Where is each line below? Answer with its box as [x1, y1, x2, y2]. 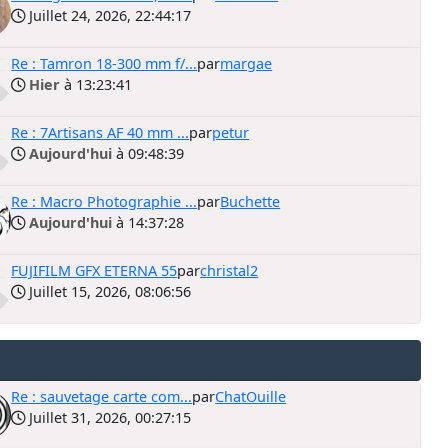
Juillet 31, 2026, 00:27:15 [25, 408, 192, 427]
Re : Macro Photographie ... [11, 192, 198, 211]
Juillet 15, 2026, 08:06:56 [25, 282, 192, 301]
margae [220, 54, 273, 73]
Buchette [220, 192, 281, 211]
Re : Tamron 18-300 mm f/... [11, 54, 198, 73]
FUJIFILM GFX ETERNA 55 [11, 261, 178, 280]
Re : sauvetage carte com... [11, 387, 193, 406]
